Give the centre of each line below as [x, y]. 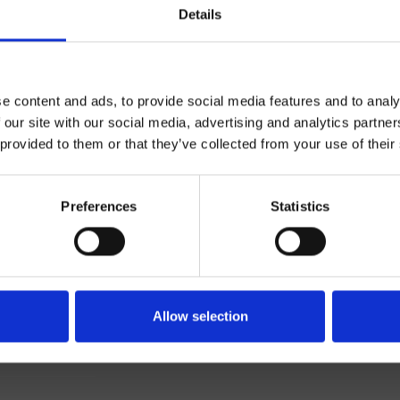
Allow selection [200, 316]
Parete [80, 178]
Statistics [300, 206]
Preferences [99, 206]
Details [200, 14]
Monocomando [60, 141]
